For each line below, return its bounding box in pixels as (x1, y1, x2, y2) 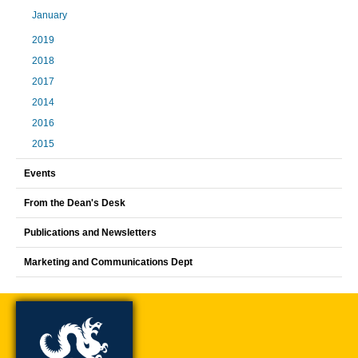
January (32, 10, 67, 21)
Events (24, 168, 56, 179)
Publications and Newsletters (24, 227, 157, 238)
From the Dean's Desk (24, 197, 125, 209)
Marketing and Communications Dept (24, 257, 193, 268)
